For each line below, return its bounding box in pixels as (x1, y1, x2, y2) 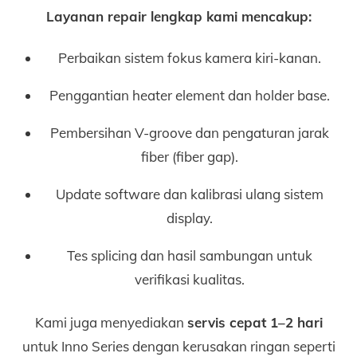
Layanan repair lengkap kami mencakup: (45, 8, 312, 25)
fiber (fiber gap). (140, 148, 238, 166)
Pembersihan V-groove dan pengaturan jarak (49, 124, 329, 142)
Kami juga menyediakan (34, 314, 187, 331)
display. (166, 210, 213, 227)
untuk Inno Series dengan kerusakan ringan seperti (22, 338, 335, 355)
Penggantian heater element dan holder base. (49, 87, 330, 104)
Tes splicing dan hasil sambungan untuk (66, 247, 312, 265)
